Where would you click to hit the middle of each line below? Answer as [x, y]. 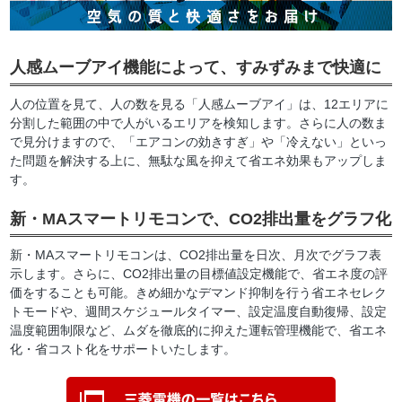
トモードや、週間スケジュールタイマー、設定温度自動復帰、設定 [199, 312]
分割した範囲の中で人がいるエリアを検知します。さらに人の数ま [199, 122]
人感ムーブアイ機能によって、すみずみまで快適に [196, 68]
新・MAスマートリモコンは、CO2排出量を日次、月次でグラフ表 [196, 255]
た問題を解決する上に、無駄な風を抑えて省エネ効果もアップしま [199, 160]
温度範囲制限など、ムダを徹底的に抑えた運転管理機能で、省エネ [199, 331]
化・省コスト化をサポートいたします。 [123, 350]
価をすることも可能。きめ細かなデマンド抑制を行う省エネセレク [199, 293]
